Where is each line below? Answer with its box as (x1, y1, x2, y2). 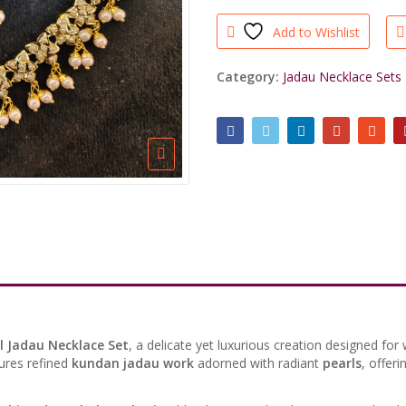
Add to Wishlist (273, 24, 361, 42)
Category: (217, 68, 283, 86)
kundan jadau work (72, 354, 194, 372)
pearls (323, 354, 362, 372)
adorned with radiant (194, 354, 323, 372)
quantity (216, 43, 272, 62)
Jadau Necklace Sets (283, 68, 401, 86)
